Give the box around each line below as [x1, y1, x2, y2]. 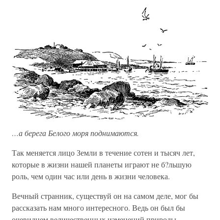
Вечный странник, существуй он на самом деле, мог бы [12, 191, 198, 201]
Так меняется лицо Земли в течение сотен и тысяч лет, [12, 147, 195, 158]
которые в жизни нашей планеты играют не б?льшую [12, 159, 192, 170]
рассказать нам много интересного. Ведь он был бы [12, 202, 185, 213]
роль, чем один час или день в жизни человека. [12, 171, 170, 182]
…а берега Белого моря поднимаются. [12, 128, 139, 138]
